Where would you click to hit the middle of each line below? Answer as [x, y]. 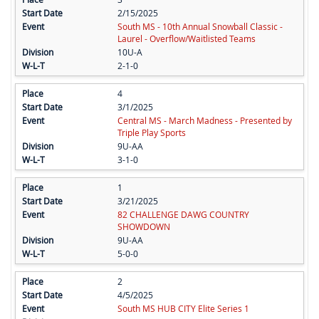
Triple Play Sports [151, 133]
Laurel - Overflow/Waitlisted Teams [186, 39]
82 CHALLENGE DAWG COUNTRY [183, 215]
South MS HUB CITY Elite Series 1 [183, 309]
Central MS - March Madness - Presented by [204, 121]
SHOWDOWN [143, 227]
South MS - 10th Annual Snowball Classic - [200, 27]
